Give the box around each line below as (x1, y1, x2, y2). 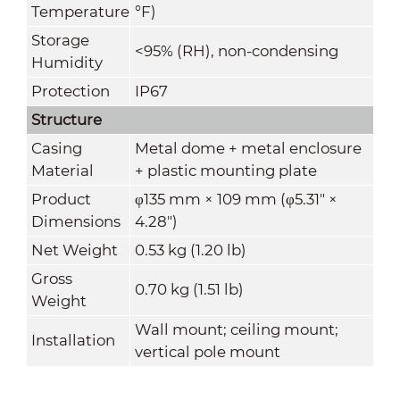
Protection (30, 81, 110, 100)
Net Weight (30, 240, 118, 259)
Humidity (30, 53, 103, 71)
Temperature (30, 2, 129, 21)
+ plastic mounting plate (134, 161, 317, 179)
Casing (30, 138, 82, 157)
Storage (30, 30, 89, 49)
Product (30, 189, 91, 208)
